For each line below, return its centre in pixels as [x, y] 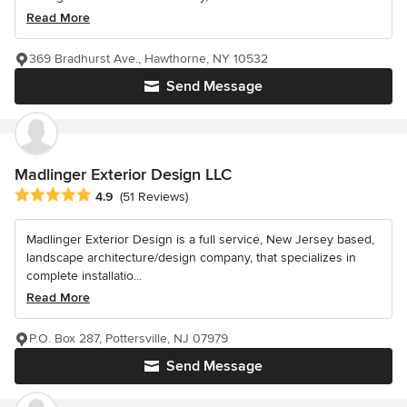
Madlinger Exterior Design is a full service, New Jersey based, [200, 239]
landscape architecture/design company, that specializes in [191, 257]
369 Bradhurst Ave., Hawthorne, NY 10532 [149, 58]
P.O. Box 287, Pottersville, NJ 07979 [129, 338]
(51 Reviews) [154, 196]
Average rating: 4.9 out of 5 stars [117, 195]
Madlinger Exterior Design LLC [123, 174]
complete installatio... [84, 275]
